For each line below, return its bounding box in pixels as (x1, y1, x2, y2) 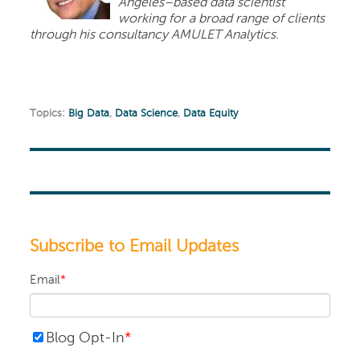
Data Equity (183, 108, 239, 120)
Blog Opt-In (46, 331, 125, 346)
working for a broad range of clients (118, 13, 325, 27)
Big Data (68, 108, 110, 120)
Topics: (30, 108, 69, 120)
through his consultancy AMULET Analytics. (30, 29, 280, 43)
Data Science (115, 108, 178, 120)
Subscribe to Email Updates (30, 239, 239, 256)
